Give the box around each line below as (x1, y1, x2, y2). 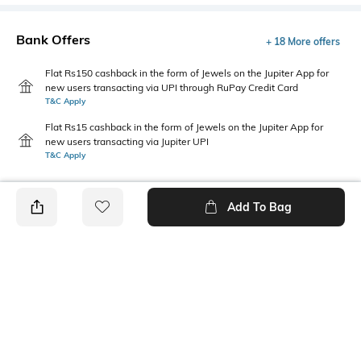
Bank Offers (16, 31, 90, 48)
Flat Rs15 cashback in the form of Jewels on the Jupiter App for (45, 120, 323, 133)
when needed (16, 329, 87, 344)
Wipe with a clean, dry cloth (16, 312, 160, 327)
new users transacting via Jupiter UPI (45, 135, 209, 147)
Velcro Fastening (185, 312, 271, 327)
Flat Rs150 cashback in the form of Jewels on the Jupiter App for (45, 66, 329, 79)
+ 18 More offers (266, 35, 340, 48)
